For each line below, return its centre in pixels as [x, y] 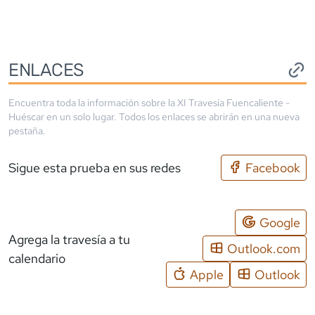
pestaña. [27, 131]
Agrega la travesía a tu [69, 239]
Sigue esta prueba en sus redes [95, 168]
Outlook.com [264, 249]
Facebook [273, 168]
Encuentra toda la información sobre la [93, 103]
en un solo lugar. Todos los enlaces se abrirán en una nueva [172, 117]
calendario [37, 258]
